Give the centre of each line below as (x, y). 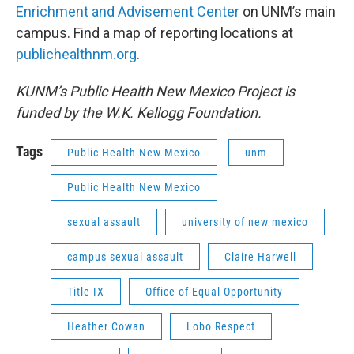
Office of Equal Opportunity (214, 292)
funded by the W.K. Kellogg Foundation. (143, 113)
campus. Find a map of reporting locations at (154, 33)
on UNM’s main (288, 12)
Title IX (86, 292)
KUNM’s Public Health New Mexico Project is (155, 92)
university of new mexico (245, 222)
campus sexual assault (125, 257)
